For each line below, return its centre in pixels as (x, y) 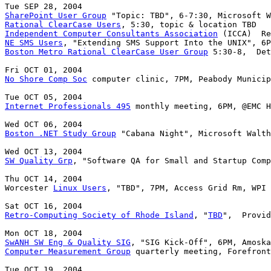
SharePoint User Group (56, 16)
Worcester (29, 188)
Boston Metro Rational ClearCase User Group (106, 52)
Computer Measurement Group (68, 252)
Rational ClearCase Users (63, 25)
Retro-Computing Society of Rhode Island (99, 215)
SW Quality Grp (39, 161)
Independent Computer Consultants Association (111, 34)
